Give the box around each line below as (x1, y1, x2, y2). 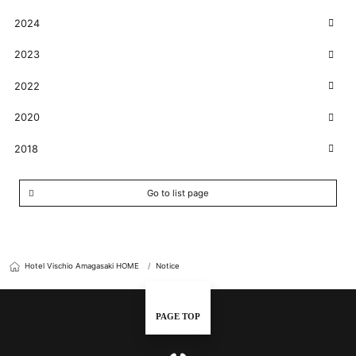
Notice (156, 261, 180, 271)
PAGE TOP (156, 311, 200, 322)
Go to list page (147, 188, 209, 199)
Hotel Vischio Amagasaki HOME (25, 261, 140, 271)
